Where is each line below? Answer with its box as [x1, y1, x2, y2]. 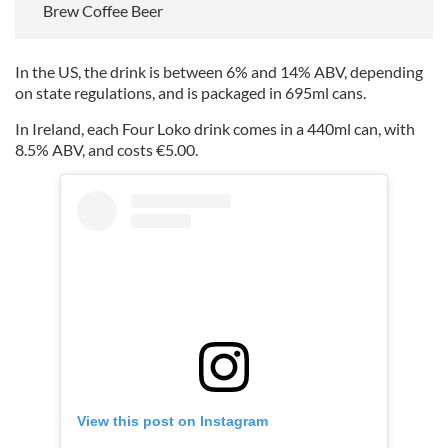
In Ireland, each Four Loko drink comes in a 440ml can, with [15, 118, 415, 138]
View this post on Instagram [77, 413, 268, 430]
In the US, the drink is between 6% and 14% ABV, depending [15, 61, 423, 81]
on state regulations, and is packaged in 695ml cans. [15, 82, 366, 102]
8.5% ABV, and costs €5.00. [15, 139, 198, 159]
